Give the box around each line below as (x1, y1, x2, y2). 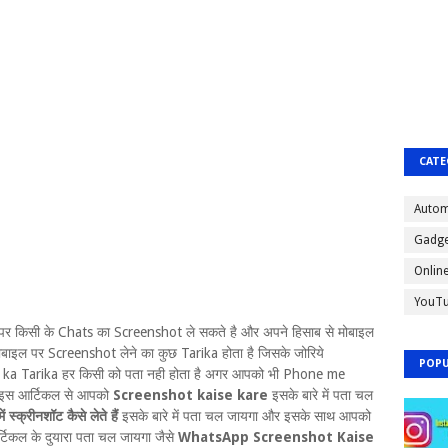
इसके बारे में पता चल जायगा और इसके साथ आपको (122, 408, 371, 424)
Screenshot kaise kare (113, 387, 272, 403)
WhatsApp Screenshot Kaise (178, 429, 374, 445)
